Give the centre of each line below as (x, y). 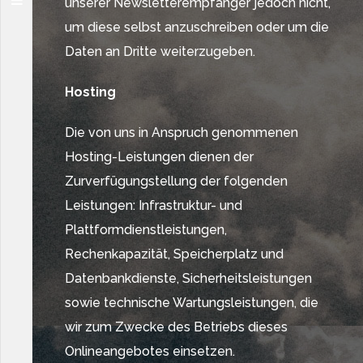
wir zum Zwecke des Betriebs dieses (176, 327)
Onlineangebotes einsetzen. (150, 351)
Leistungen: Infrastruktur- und (154, 205)
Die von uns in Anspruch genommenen (181, 132)
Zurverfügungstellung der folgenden (176, 181)
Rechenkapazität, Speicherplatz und (174, 254)
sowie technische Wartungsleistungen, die (192, 303)
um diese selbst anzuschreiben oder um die (197, 27)
